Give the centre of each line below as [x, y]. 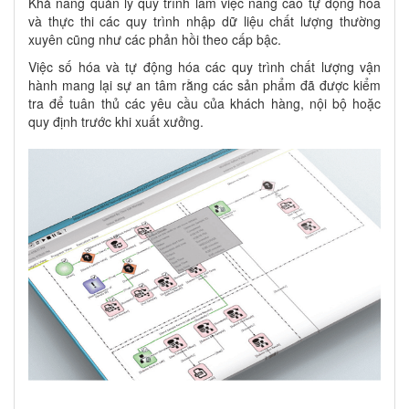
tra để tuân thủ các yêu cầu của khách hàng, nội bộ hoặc [204, 104]
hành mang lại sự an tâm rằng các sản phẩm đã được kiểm [204, 85]
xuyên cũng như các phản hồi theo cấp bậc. [155, 40]
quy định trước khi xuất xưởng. [116, 122]
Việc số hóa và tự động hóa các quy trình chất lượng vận [204, 67]
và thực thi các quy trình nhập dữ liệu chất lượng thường [204, 21]
